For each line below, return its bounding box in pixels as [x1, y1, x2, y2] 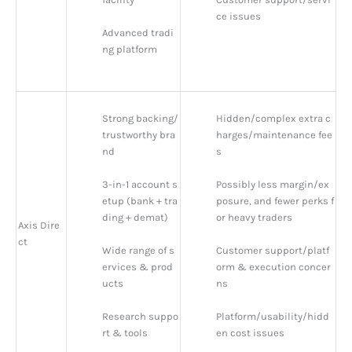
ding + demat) [102, 211, 168, 224]
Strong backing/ [102, 112, 178, 125]
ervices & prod [102, 261, 173, 273]
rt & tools [102, 327, 148, 339]
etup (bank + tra [102, 195, 178, 207]
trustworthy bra [102, 129, 175, 141]
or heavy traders [216, 211, 292, 224]
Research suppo [102, 310, 178, 323]
